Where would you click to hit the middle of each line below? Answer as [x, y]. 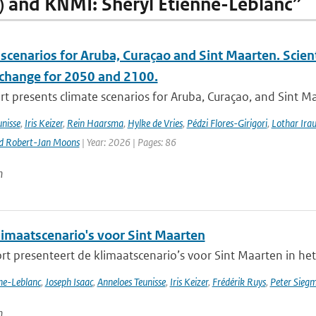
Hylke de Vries [155, 123]
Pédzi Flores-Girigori [227, 123]
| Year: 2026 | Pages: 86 [128, 142]
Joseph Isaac [69, 282]
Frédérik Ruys [239, 282]
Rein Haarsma [95, 123]
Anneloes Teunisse [131, 282]
